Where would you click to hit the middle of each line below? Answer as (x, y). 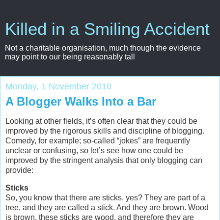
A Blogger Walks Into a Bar (81, 101)
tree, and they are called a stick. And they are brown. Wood (107, 207)
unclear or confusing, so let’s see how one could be (94, 150)
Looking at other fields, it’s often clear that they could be (101, 121)
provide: (19, 170)
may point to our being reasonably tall (70, 57)
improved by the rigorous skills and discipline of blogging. (105, 131)
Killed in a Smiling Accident (107, 29)
